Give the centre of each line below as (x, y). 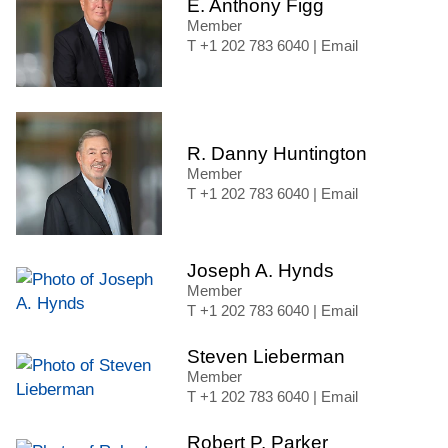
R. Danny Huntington (277, 154)
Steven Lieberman (266, 357)
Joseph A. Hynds (260, 271)
